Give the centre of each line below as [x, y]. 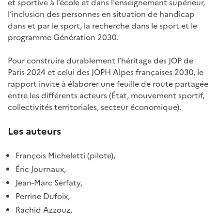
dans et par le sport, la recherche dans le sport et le [102, 26]
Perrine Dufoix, [43, 196]
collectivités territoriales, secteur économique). [94, 107]
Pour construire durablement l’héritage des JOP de [101, 61]
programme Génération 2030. [63, 37]
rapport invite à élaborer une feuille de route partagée [108, 84]
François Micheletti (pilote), [65, 155]
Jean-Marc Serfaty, [49, 183]
